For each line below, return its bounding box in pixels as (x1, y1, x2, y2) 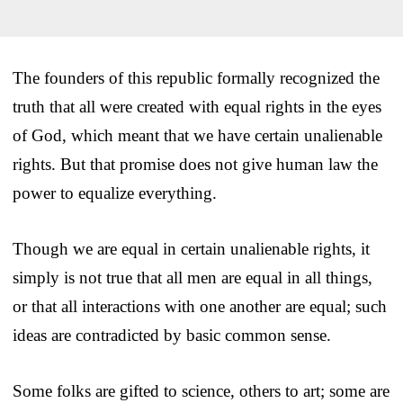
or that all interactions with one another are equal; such (13, 296, 387, 316)
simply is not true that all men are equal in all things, (13, 267, 372, 287)
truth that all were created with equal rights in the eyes (13, 96, 381, 116)
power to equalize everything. (13, 183, 217, 202)
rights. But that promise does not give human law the (13, 154, 378, 174)
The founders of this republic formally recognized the (13, 67, 380, 87)
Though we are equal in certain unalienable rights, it (13, 238, 370, 258)
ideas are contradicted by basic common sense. (13, 325, 331, 345)
